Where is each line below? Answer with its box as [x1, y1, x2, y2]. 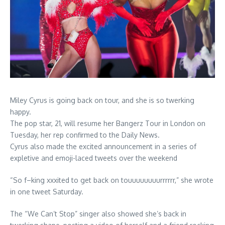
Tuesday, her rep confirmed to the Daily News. [10, 131, 160, 140]
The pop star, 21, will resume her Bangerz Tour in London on [10, 119, 205, 128]
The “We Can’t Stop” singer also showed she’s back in [10, 209, 186, 218]
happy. [10, 107, 31, 117]
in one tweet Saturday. [10, 187, 83, 196]
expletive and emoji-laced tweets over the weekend [10, 154, 177, 163]
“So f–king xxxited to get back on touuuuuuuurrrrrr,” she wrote [10, 176, 213, 185]
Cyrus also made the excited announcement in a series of [10, 142, 196, 151]
